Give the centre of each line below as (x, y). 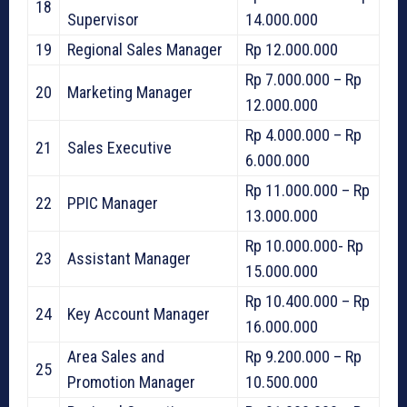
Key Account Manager (139, 314)
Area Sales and (116, 357)
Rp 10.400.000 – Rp (308, 302)
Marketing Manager (130, 93)
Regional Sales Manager (145, 50)
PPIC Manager (113, 203)
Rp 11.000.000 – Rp (308, 191)
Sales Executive (119, 148)
